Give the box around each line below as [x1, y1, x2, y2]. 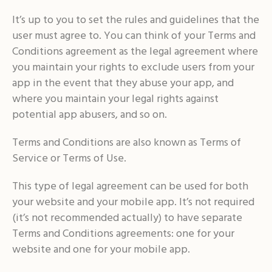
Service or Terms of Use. [12, 150, 126, 168]
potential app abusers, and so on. [12, 106, 167, 124]
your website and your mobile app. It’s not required [12, 194, 254, 211]
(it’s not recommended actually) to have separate [12, 209, 242, 227]
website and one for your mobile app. [12, 241, 190, 259]
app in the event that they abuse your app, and [12, 75, 234, 92]
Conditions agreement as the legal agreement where [12, 43, 258, 61]
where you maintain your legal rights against [12, 90, 219, 108]
